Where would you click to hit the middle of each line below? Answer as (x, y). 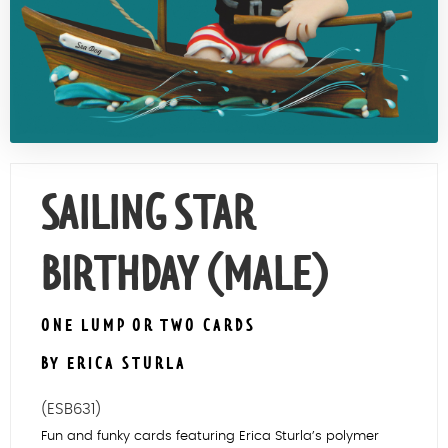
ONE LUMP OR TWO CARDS (148, 325)
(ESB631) (71, 409)
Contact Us (224, 14)
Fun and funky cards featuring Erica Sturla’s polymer (210, 436)
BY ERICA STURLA (114, 363)
